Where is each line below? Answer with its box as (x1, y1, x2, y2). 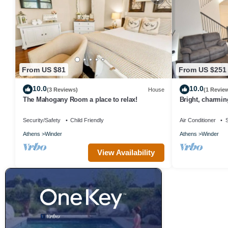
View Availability (97, 148, 155, 157)
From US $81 (22, 65, 66, 74)
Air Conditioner (179, 117, 216, 124)
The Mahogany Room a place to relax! (23, 96, 137, 104)
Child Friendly (70, 117, 104, 124)
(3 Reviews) (47, 86, 78, 93)
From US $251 (178, 65, 226, 74)
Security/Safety (23, 117, 61, 124)
